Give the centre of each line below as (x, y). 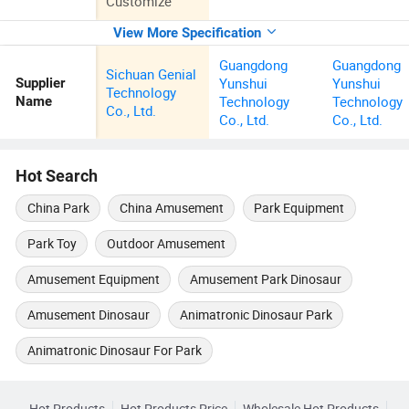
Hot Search (57, 176)
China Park (58, 208)
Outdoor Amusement (166, 243)
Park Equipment (299, 208)
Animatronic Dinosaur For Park (114, 351)
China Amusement (171, 208)
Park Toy (52, 243)
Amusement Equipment (93, 279)
